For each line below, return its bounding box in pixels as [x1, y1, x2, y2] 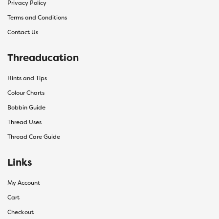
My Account [7, 178, 40, 187]
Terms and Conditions [7, 13, 67, 22]
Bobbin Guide [7, 103, 45, 111]
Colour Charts [7, 88, 44, 97]
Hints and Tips [7, 74, 47, 82]
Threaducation [7, 51, 79, 64]
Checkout [7, 208, 34, 216]
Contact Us [7, 28, 38, 36]
